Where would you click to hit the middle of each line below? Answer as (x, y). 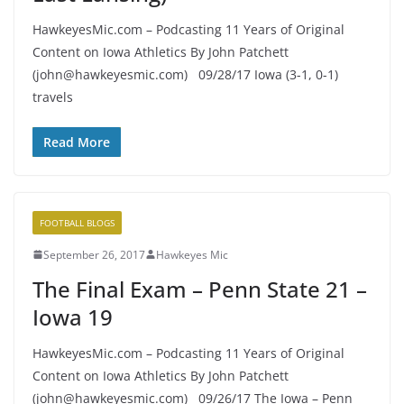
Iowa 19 (73, 317)
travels (53, 96)
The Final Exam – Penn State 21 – (200, 289)
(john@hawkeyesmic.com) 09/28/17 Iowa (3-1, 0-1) (185, 74)
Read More (77, 142)
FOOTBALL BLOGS (77, 222)
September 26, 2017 (94, 254)
